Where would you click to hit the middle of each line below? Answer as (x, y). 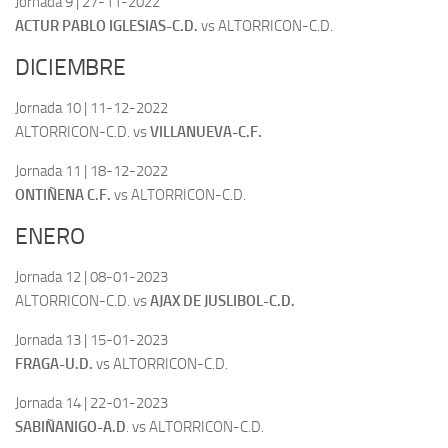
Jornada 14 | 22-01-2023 (91, 402)
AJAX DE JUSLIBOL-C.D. (222, 300)
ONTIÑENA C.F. (63, 194)
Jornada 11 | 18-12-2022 (91, 170)
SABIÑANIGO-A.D (70, 426)
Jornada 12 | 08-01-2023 (91, 276)
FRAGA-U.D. (54, 363)
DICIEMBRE (70, 67)
